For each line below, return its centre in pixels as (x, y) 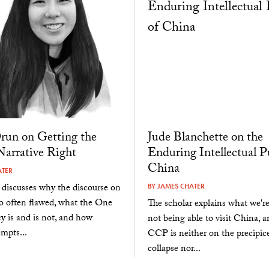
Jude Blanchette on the (205, 139)
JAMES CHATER (181, 186)
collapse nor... (174, 250)
